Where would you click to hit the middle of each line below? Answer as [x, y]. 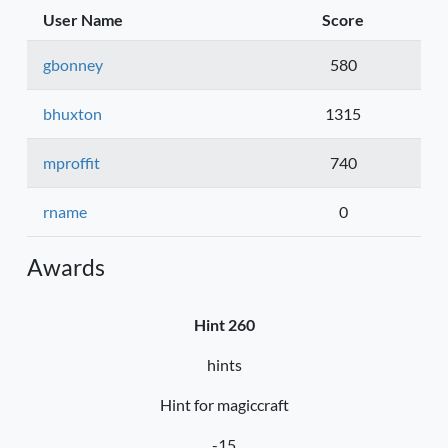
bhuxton [72, 114]
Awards [66, 267]
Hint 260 [224, 325]
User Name [83, 20]
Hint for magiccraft [224, 405]
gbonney [73, 65]
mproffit [71, 163]
